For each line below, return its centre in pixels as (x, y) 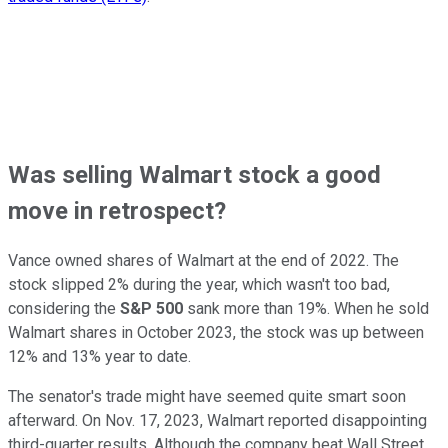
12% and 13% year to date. (99, 356)
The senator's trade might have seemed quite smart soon (207, 396)
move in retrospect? (117, 210)
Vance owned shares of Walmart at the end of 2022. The (203, 260)
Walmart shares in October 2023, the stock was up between (216, 332)
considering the (64, 308)
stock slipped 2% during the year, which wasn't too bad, (199, 284)
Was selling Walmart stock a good (194, 174)
